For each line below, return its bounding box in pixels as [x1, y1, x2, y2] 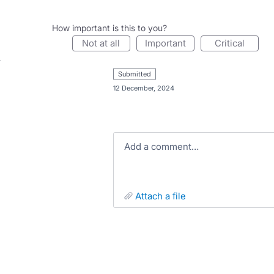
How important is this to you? [51, 23, 167, 33]
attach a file [141, 190, 186, 202]
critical [221, 37, 245, 49]
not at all [89, 37, 120, 49]
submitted [122, 70, 152, 78]
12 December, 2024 [113, 84, 174, 92]
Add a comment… [130, 141, 199, 152]
